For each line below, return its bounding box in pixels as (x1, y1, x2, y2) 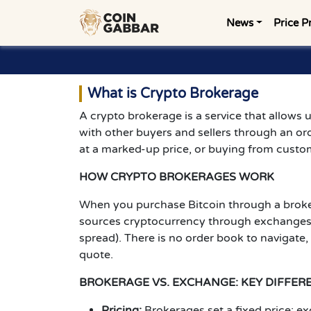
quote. (79, 248, 113, 262)
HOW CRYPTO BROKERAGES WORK (79, 170, 274, 184)
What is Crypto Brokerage (87, 85, 258, 102)
